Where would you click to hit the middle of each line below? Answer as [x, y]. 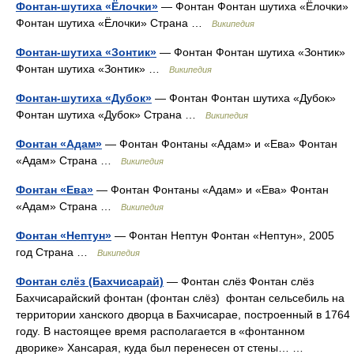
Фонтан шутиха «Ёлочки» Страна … [114, 23]
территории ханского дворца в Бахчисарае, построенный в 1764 [183, 314]
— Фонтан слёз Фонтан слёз [239, 281]
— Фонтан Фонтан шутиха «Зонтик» [251, 52]
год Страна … [56, 252]
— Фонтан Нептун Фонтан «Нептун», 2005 [223, 235]
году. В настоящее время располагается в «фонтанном [160, 331]
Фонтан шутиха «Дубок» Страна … [111, 115]
